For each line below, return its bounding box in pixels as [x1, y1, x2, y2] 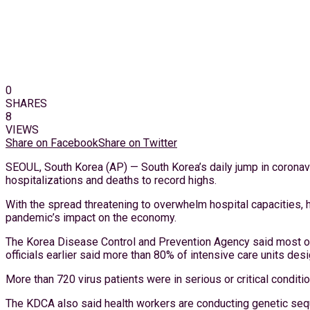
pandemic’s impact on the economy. [6, 211, 176, 224]
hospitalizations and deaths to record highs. [6, 174, 217, 187]
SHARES [6, 97, 47, 110]
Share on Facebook [6, 136, 98, 149]
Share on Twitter [98, 136, 177, 149]
